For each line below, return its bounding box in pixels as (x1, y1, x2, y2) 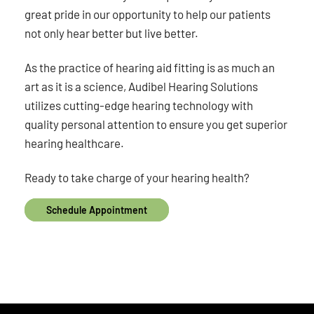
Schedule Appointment (46, 204, 148, 217)
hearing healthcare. (25, 135, 125, 150)
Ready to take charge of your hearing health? (25, 170, 250, 184)
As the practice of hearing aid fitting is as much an (25, 60, 275, 74)
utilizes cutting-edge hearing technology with (25, 97, 254, 112)
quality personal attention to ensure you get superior (25, 116, 288, 131)
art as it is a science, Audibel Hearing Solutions (25, 78, 259, 93)
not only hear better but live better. (25, 26, 199, 41)
